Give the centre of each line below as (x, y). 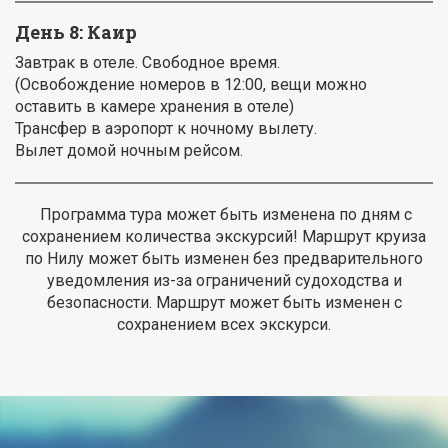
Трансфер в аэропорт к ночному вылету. (166, 129)
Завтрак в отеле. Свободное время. (147, 63)
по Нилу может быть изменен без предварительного (224, 259)
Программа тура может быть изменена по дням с (224, 215)
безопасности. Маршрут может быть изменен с (224, 303)
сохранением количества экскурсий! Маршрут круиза (224, 237)
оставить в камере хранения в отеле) (154, 107)
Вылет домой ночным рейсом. (129, 151)
